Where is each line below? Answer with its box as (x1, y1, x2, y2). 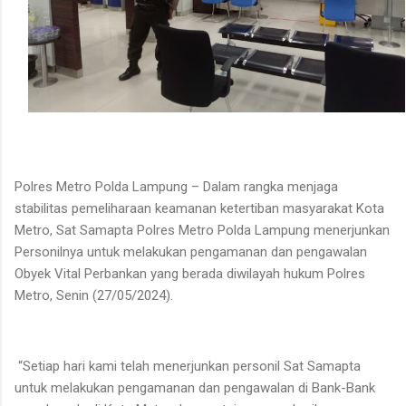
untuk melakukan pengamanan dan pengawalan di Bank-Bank (14, 379, 375, 396)
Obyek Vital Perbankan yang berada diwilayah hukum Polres (14, 265, 365, 282)
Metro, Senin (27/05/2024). (14, 286, 173, 304)
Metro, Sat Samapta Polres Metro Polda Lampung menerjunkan (14, 221, 390, 238)
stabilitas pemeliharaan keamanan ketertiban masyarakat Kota (14, 199, 384, 217)
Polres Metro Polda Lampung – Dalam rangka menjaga (14, 178, 338, 195)
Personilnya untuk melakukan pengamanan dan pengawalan (14, 243, 367, 260)
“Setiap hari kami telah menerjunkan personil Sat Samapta (14, 357, 361, 374)
